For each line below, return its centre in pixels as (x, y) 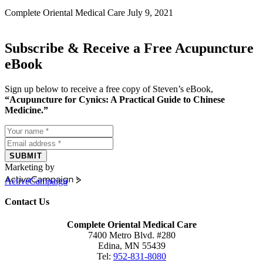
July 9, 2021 (150, 12)
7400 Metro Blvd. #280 (131, 235)
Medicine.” (26, 110)
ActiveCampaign (36, 181)
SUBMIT (26, 156)
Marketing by (30, 167)
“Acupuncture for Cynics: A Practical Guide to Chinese (115, 99)
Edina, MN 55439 (131, 246)
